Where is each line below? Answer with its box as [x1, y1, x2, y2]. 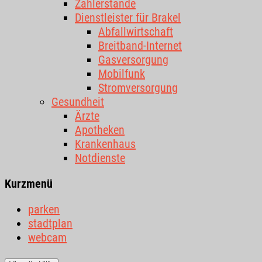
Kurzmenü [5, 177, 53, 191]
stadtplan [28, 216, 73, 230]
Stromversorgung [98, 81, 178, 95]
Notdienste [75, 151, 125, 165]
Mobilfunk [98, 67, 145, 81]
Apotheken [75, 123, 125, 137]
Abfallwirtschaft [98, 25, 173, 39]
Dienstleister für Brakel [75, 11, 181, 25]
